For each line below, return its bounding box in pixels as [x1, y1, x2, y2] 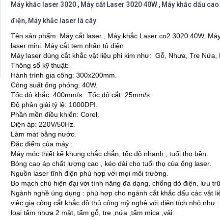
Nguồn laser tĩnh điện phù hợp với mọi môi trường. [11, 169, 169, 178]
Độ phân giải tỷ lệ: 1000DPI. [11, 101, 98, 109]
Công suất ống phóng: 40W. [11, 81, 98, 89]
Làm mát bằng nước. [11, 130, 77, 138]
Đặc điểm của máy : [11, 140, 73, 148]
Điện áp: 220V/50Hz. [11, 120, 76, 129]
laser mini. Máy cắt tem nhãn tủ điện [11, 42, 124, 50]
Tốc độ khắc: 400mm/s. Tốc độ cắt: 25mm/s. [11, 91, 152, 99]
